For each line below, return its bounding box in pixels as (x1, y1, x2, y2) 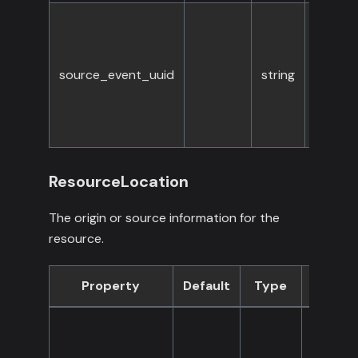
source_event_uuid (58, 66, 174, 84)
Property (82, 277, 141, 295)
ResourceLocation (48, 171, 189, 193)
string (261, 66, 295, 84)
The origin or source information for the (48, 209, 280, 227)
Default (182, 277, 230, 295)
